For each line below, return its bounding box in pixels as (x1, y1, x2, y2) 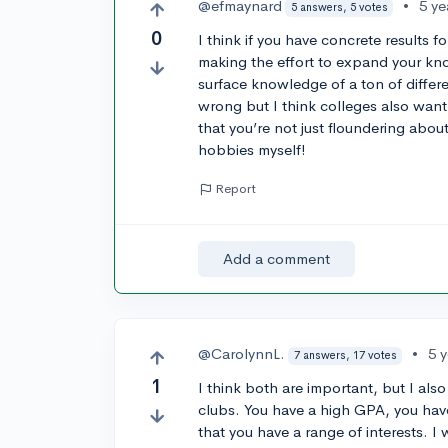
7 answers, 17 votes (293, 348, 397, 363)
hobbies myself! (198, 140, 307, 159)
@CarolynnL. (198, 344, 286, 364)
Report (215, 180, 257, 197)
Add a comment (223, 249, 331, 269)
